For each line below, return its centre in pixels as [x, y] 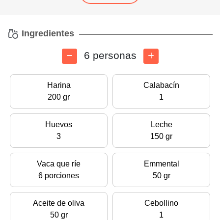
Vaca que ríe [59, 164]
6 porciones [59, 176]
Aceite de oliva [59, 203]
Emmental [161, 164]
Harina [59, 85]
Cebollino [161, 203]
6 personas [110, 55]
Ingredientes [47, 33]
